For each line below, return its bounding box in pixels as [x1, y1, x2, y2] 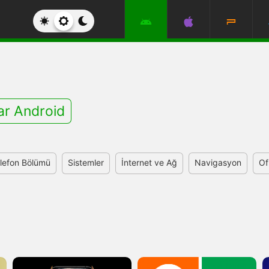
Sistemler [68, 157, 104, 168]
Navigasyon [195, 157, 241, 168]
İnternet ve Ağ [121, 157, 177, 168]
